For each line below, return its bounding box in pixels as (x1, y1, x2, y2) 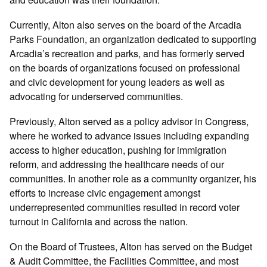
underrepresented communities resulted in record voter (10, 199, 240, 214)
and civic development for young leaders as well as (10, 74, 225, 89)
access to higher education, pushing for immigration (10, 142, 227, 157)
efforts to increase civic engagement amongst (10, 185, 201, 200)
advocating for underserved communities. (10, 88, 186, 103)
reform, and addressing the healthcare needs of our (10, 156, 225, 171)
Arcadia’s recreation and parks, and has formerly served (10, 45, 245, 60)
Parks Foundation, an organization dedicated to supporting (10, 31, 257, 46)
